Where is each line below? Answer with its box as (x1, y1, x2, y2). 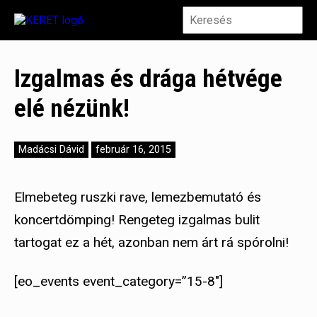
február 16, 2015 (96, 144, 171, 156)
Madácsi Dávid (18, 144, 84, 156)
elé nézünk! (14, 93, 129, 123)
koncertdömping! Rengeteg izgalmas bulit (14, 212, 260, 229)
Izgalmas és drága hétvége (14, 64, 282, 93)
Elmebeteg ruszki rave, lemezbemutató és (14, 189, 261, 206)
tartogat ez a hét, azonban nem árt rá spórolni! (14, 234, 289, 251)
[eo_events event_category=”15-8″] (14, 273, 223, 290)
